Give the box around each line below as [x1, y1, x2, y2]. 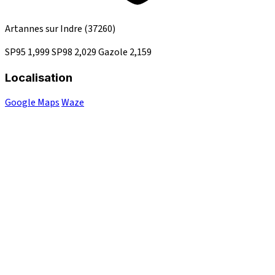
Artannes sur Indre [5, 21, 84, 36]
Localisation [5, 70, 72, 85]
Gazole [98, 45, 130, 59]
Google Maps [5, 96, 60, 110]
